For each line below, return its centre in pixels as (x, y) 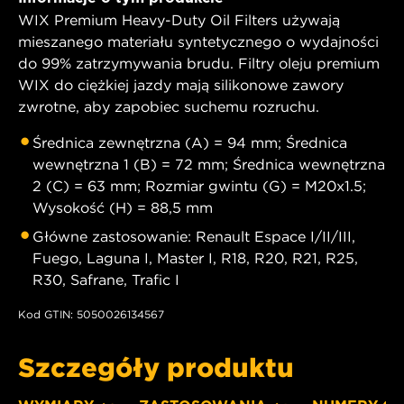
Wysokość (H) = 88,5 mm (123, 207)
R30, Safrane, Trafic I (106, 279)
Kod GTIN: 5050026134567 (91, 314)
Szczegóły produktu (156, 367)
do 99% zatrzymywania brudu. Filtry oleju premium (199, 63)
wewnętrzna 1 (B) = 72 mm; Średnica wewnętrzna (209, 164)
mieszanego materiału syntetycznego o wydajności (198, 41)
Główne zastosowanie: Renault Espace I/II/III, (194, 236)
